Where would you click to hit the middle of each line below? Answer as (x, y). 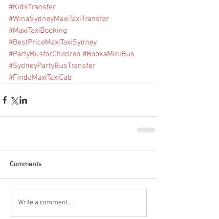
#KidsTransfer (32, 7)
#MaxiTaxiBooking (38, 31)
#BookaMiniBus (109, 54)
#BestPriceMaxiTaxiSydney (53, 42)
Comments (26, 164)
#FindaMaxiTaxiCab (40, 77)
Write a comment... (45, 203)
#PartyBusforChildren (45, 54)
